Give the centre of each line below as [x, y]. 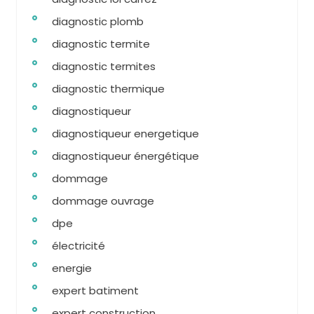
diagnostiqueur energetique [125, 134]
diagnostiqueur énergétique [125, 156]
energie [72, 268]
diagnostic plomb [98, 21]
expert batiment [95, 291]
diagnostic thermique [108, 89]
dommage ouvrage [103, 201]
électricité [78, 246]
